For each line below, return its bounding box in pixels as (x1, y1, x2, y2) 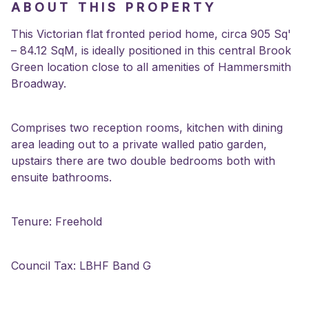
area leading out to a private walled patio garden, (11, 137, 267, 151)
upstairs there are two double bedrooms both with (11, 154, 275, 168)
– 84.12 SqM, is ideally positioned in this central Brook (11, 43, 291, 57)
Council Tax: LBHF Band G (11, 259, 151, 272)
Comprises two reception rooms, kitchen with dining (11, 121, 283, 134)
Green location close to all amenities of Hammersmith (11, 60, 291, 74)
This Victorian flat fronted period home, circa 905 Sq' (11, 27, 291, 41)
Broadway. (11, 77, 66, 90)
